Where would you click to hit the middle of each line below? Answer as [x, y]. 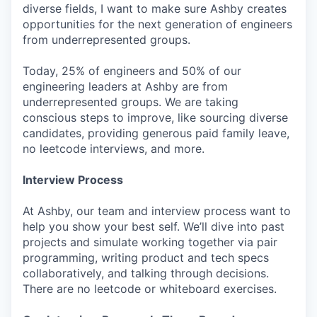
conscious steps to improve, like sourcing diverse [155, 117]
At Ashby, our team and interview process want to [157, 211]
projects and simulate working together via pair [150, 242]
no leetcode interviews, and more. [114, 149]
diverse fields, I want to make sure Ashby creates [155, 8]
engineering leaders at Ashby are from [125, 86]
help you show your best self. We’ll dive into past [154, 226]
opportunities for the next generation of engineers [157, 24]
